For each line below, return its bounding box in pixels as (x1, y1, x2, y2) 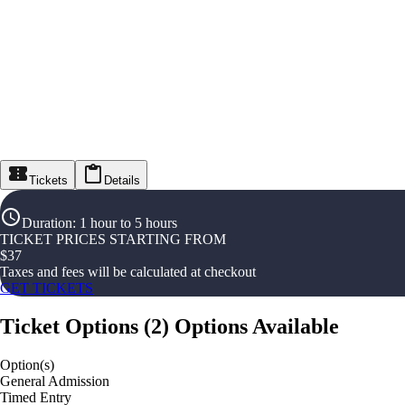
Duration (22, 215, 72, 231)
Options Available (174, 315, 339, 339)
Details (104, 174, 140, 188)
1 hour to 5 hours (80, 215, 177, 231)
